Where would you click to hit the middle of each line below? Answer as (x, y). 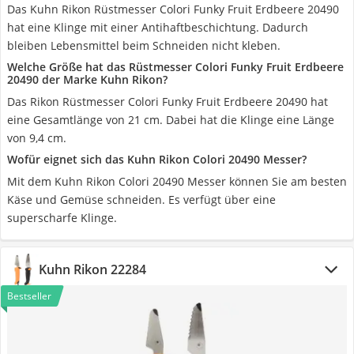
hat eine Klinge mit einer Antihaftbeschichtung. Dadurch (158, 27)
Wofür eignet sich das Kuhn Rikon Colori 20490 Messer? (157, 159)
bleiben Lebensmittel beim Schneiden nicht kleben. (144, 45)
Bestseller (29, 296)
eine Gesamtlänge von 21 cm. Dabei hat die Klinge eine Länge (171, 120)
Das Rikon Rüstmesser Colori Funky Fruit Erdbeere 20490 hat (168, 102)
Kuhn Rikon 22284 (92, 269)
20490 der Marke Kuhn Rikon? (87, 79)
